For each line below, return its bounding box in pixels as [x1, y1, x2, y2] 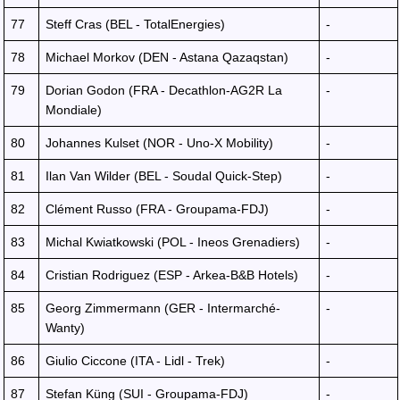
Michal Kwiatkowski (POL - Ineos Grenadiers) [46, 235, 300, 249]
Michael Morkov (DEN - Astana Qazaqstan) [46, 50, 288, 64]
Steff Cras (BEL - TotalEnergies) [46, 17, 225, 31]
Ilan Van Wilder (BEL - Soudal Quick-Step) [46, 169, 282, 183]
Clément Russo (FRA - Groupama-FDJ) [46, 202, 269, 216]
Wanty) [46, 321, 85, 335]
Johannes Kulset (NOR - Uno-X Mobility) [46, 136, 273, 150]
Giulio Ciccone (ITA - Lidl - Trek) [46, 354, 225, 368]
